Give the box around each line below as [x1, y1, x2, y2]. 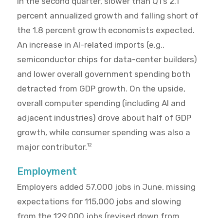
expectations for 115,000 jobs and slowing [17, 197, 181, 207]
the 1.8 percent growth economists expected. [17, 25, 195, 36]
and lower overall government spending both [17, 69, 190, 79]
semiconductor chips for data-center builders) [17, 54, 197, 65]
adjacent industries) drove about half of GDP [17, 113, 191, 123]
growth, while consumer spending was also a [17, 127, 190, 138]
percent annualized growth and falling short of [17, 11, 199, 21]
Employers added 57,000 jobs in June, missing [17, 182, 196, 192]
